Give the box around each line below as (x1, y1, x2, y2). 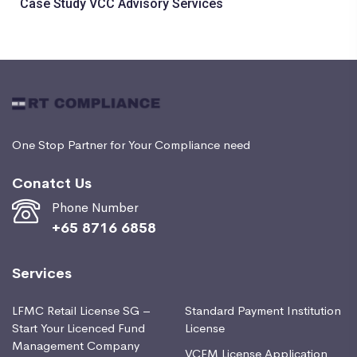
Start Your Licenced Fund (12, 319, 145, 336)
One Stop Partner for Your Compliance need (12, 135, 250, 153)
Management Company (12, 336, 139, 354)
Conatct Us (12, 171, 92, 193)
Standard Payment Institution (185, 301, 341, 319)
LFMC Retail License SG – (12, 301, 151, 319)
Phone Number (52, 198, 139, 216)
